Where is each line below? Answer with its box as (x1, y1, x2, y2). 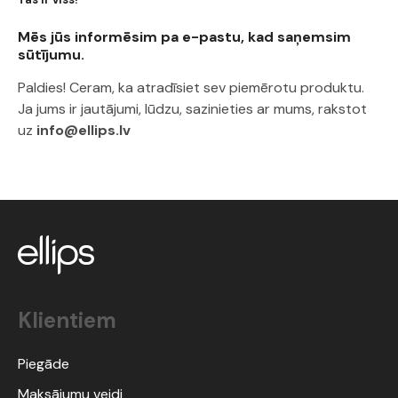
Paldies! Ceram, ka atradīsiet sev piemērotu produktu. (18, 78, 364, 97)
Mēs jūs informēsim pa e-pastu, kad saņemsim (18, 28, 351, 46)
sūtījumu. (18, 45, 84, 64)
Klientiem (18, 306, 116, 335)
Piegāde (18, 354, 69, 374)
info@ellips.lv (36, 121, 131, 139)
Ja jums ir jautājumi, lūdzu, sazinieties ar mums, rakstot (18, 99, 367, 118)
